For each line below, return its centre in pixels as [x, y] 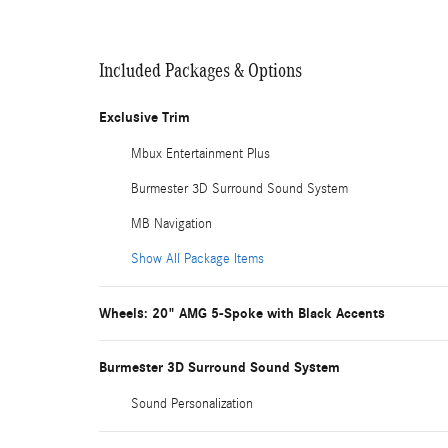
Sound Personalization [192, 404]
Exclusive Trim [144, 118]
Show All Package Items [197, 259]
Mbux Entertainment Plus [200, 154]
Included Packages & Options [200, 70]
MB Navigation [171, 224]
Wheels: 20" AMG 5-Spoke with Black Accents [242, 314]
